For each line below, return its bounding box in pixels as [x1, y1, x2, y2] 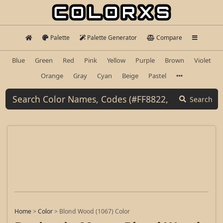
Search [190, 94, 213, 104]
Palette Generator [87, 33, 137, 42]
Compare [156, 33, 182, 42]
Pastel [148, 71, 166, 80]
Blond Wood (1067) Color [59, 207, 130, 216]
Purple [135, 55, 155, 65]
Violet [194, 55, 211, 65]
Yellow [107, 55, 125, 65]
